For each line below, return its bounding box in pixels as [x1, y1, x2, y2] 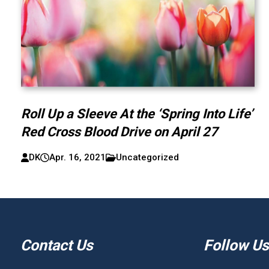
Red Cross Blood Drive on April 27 [20, 124, 218, 139]
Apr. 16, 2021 [49, 152, 106, 163]
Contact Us [20, 237, 93, 254]
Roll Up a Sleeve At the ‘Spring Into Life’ [20, 106, 253, 121]
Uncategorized [115, 152, 179, 163]
